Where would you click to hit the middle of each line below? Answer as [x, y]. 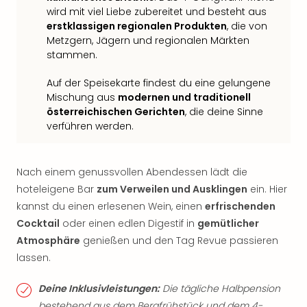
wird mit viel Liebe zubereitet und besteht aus [157, 12]
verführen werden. [90, 126]
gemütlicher [228, 223]
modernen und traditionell [184, 97]
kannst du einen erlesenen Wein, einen [111, 206]
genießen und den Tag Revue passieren [179, 241]
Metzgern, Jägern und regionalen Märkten [148, 40]
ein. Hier [267, 189]
